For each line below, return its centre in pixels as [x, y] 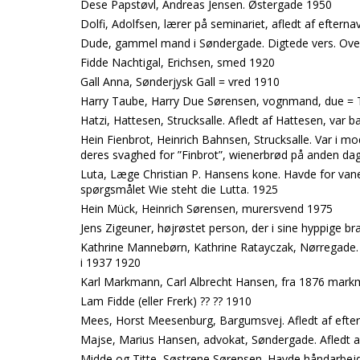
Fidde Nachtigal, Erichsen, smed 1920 [178, 62]
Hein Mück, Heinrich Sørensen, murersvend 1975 [207, 209]
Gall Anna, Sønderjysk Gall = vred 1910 [180, 82]
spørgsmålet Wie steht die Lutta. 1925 [179, 189]
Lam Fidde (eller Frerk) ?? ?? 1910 [166, 301]
